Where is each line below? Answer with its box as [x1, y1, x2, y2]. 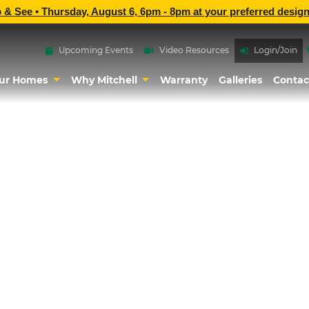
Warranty [160, 73, 208, 86]
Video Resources [159, 45, 229, 56]
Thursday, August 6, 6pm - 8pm [41, 6, 190, 17]
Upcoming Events [59, 45, 133, 56]
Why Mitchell [70, 73, 140, 86]
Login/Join [254, 45, 297, 56]
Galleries [219, 73, 263, 86]
